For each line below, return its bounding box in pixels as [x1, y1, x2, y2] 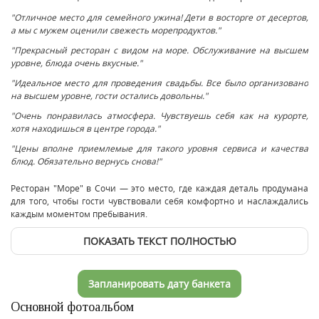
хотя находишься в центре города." [11, 122, 160, 134]
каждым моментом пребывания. [11, 207, 147, 219]
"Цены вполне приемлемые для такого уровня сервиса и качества [11, 142, 308, 154]
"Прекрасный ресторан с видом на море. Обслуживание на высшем [11, 43, 308, 56]
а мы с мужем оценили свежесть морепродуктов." [11, 23, 221, 36]
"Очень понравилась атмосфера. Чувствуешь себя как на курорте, [11, 109, 308, 121]
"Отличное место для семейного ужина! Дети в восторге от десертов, [11, 11, 308, 23]
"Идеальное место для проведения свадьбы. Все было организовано [11, 76, 308, 88]
